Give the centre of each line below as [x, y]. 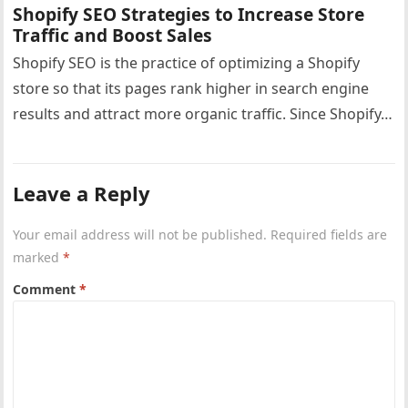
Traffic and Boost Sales [113, 35]
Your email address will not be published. [140, 235]
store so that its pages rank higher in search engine [191, 88]
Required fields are [329, 235]
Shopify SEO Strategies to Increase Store [189, 14]
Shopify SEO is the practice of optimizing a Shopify [187, 63]
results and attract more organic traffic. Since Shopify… [203, 114]
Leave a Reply [82, 193]
